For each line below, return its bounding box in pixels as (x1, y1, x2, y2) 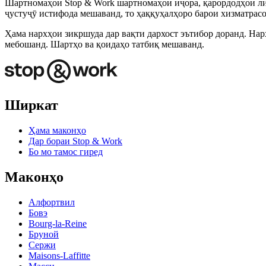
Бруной (28, 229, 59, 239)
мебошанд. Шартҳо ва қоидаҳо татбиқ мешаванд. (5, 39, 204, 50)
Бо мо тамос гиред (28, 146, 103, 157)
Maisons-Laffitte (28, 250, 90, 261)
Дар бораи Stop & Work (28, 135, 122, 146)
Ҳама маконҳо (28, 125, 86, 135)
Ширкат (5, 97, 58, 113)
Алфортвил (28, 197, 75, 207)
